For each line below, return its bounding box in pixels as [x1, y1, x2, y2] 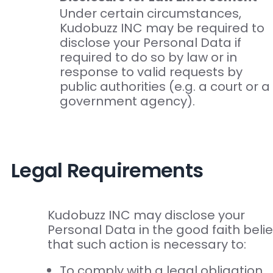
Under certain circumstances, [59, 5, 241, 23]
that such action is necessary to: [47, 236, 246, 253]
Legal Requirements [10, 156, 204, 184]
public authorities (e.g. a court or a [59, 78, 270, 96]
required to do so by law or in [59, 49, 237, 66]
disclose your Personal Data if [59, 34, 241, 52]
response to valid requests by [59, 63, 243, 81]
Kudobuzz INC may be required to [59, 19, 264, 37]
